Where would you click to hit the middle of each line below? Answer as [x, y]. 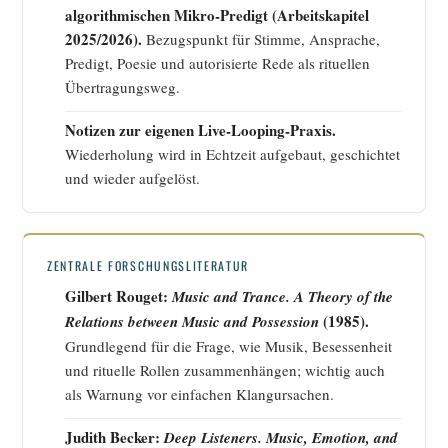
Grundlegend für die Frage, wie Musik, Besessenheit [228, 346]
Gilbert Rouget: [118, 296]
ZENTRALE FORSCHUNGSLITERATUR [148, 266]
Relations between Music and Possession [192, 322]
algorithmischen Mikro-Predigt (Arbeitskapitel [217, 15]
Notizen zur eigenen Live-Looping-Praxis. [200, 130]
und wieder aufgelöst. [132, 178]
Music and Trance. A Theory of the [282, 297]
